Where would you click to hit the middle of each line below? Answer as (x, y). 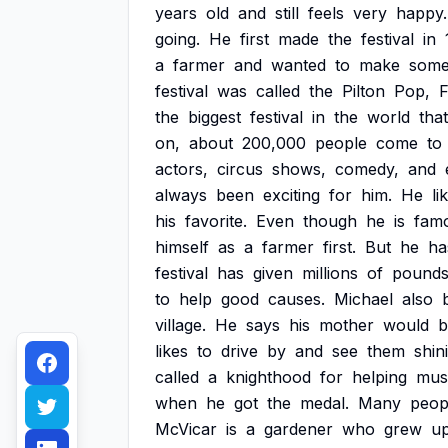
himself (182, 247)
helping (379, 377)
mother (346, 325)
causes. (296, 299)
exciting (291, 195)
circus (240, 169)
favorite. (216, 221)
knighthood (268, 377)
